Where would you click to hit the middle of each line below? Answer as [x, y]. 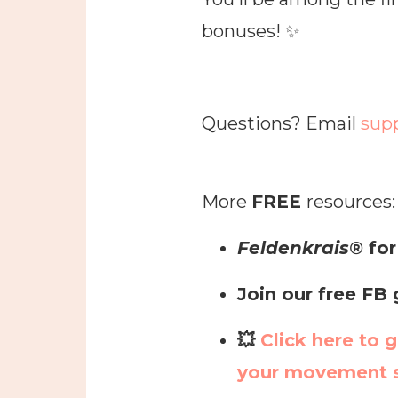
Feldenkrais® [303, 247]
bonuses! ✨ [251, 31]
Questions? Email [279, 123]
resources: [351, 201]
